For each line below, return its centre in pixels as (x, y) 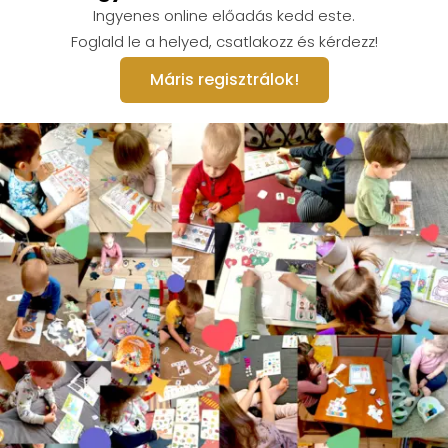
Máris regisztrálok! (224, 79)
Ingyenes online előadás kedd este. (224, 15)
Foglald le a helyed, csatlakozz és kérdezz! (224, 41)
